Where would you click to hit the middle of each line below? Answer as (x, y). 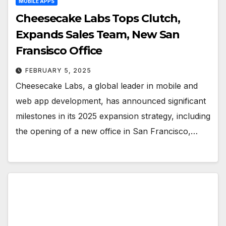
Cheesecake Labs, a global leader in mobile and (107, 86)
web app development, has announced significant (111, 101)
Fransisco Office (59, 51)
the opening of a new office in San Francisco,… (107, 131)
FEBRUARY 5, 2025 (58, 71)
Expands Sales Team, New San (98, 35)
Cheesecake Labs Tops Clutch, (98, 19)
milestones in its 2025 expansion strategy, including (113, 116)
